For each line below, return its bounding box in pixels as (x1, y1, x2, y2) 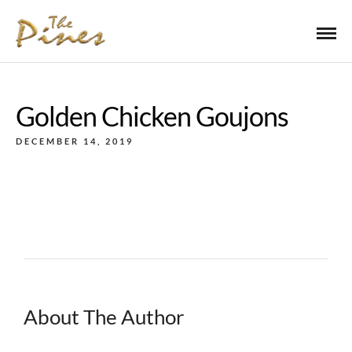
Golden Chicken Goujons (16, 100, 288, 132)
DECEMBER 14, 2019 (16, 136, 134, 146)
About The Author (24, 304, 184, 329)
